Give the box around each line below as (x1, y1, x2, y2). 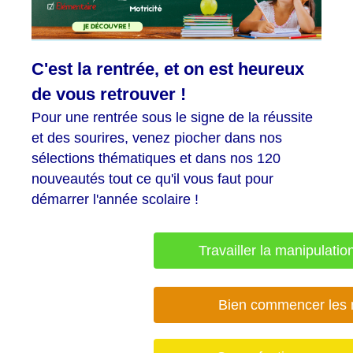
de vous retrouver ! (32, 84, 186, 104)
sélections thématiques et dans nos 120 (32, 150, 281, 166)
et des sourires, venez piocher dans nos (32, 129, 282, 146)
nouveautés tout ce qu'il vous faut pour (32, 170, 273, 187)
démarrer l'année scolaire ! (32, 191, 199, 207)
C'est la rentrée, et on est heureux (32, 58, 304, 79)
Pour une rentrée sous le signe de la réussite (32, 109, 313, 125)
